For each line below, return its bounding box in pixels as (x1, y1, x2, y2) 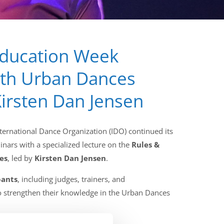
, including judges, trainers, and (17, 174, 125, 184)
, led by (7, 153, 34, 163)
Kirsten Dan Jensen (34, 153, 106, 163)
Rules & (131, 139, 159, 149)
